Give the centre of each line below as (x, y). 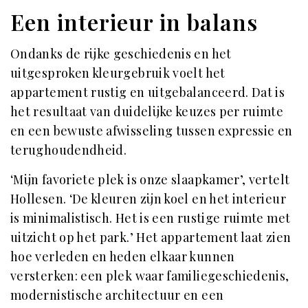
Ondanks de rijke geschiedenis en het (121, 54)
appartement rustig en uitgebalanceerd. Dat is (148, 92)
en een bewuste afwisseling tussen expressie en (152, 131)
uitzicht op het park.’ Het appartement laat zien (151, 237)
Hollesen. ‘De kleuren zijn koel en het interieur (148, 199)
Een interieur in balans (134, 22)
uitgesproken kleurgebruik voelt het (118, 73)
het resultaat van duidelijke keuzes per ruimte (147, 111)
